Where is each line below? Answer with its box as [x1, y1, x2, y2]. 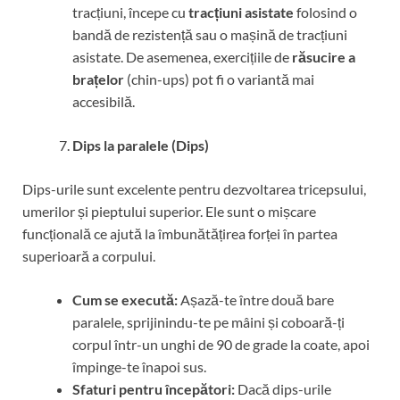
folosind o [294, 3, 357, 21]
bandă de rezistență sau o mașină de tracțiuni [72, 25, 347, 43]
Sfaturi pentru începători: [72, 379, 235, 397]
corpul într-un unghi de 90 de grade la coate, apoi [72, 335, 370, 353]
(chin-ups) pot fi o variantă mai [124, 70, 314, 87]
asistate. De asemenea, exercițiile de [72, 47, 292, 65]
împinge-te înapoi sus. [72, 357, 206, 375]
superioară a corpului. [22, 246, 155, 264]
